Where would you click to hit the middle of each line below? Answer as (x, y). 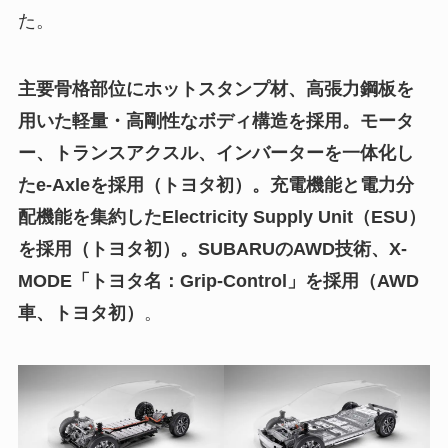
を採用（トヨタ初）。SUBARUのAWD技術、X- (212, 248)
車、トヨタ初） (80, 312)
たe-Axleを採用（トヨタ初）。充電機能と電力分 (215, 184)
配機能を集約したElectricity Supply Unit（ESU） (221, 216)
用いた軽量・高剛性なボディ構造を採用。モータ (215, 120)
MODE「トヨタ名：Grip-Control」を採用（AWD (218, 280)
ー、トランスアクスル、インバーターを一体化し (215, 152)
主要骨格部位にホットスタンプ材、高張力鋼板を (215, 88)
